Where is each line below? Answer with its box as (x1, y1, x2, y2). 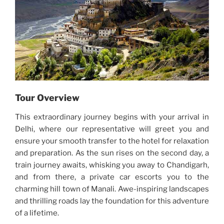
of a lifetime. (15, 208, 59, 217)
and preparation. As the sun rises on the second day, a (15, 148, 209, 157)
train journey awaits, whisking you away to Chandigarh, (15, 160, 209, 169)
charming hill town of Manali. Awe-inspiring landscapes (15, 184, 209, 193)
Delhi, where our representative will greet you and (15, 124, 209, 133)
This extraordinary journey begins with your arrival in (15, 112, 209, 121)
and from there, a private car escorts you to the (15, 172, 209, 181)
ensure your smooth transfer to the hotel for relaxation (15, 136, 209, 145)
